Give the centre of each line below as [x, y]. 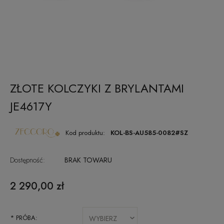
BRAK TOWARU [88, 160]
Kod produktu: [85, 133]
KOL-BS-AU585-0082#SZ [149, 133]
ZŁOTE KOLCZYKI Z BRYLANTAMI [97, 88]
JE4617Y [31, 106]
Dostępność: [27, 160]
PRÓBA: [26, 218]
